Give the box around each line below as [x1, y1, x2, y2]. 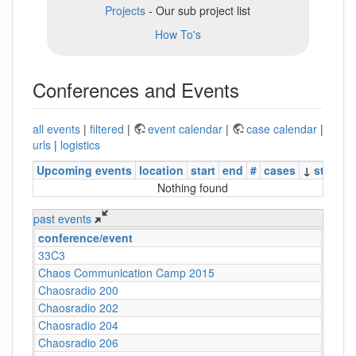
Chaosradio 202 [38, 299, 118, 315]
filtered [90, 120, 124, 137]
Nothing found [157, 179, 228, 195]
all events [33, 120, 80, 137]
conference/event [38, 229, 133, 246]
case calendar [246, 120, 320, 137]
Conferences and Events [33, 75, 239, 103]
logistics [60, 136, 100, 153]
